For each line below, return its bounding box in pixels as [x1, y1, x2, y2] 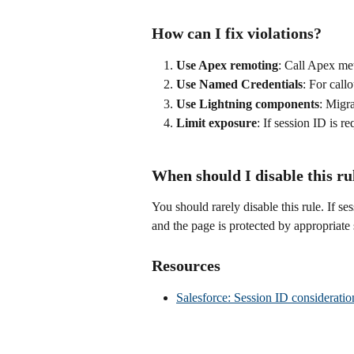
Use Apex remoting [176, 58, 278, 72]
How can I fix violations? [152, 24, 322, 42]
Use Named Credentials [176, 77, 303, 92]
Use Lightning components [176, 96, 319, 111]
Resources [152, 256, 220, 274]
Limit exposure [176, 116, 257, 130]
